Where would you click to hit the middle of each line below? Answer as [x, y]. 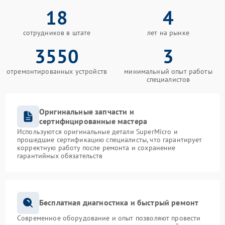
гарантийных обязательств [60, 155]
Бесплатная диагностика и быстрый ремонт [119, 203]
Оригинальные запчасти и [87, 111]
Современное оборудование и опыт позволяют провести [109, 218]
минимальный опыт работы [168, 71]
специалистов [168, 79]
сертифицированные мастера [93, 121]
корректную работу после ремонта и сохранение [96, 147]
